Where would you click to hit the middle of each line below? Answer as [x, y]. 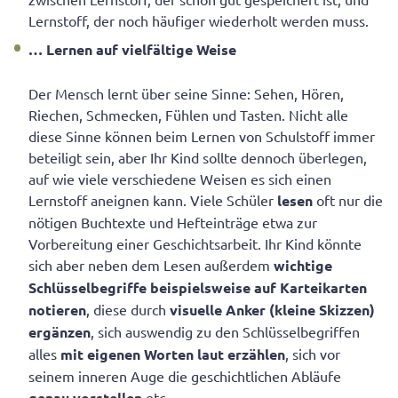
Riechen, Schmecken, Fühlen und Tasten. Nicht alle [188, 115]
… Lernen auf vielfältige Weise [132, 50]
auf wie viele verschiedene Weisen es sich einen [180, 179]
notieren [57, 310]
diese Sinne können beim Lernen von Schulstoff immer [202, 136]
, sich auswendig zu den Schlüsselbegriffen [225, 332]
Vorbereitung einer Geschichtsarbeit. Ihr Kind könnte [195, 244]
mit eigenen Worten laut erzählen [173, 354]
